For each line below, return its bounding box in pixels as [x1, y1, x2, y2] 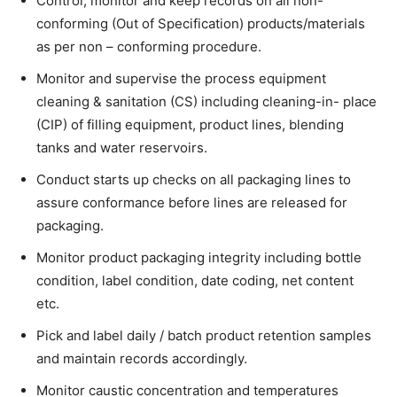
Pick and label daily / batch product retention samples [36, 326, 371, 344]
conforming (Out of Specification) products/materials [36, 14, 365, 32]
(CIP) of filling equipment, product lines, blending [36, 115, 344, 133]
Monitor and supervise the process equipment [36, 69, 326, 87]
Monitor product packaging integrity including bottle [36, 248, 362, 266]
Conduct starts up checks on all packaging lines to [36, 170, 351, 188]
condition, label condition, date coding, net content [36, 271, 354, 289]
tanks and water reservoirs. [36, 138, 207, 156]
